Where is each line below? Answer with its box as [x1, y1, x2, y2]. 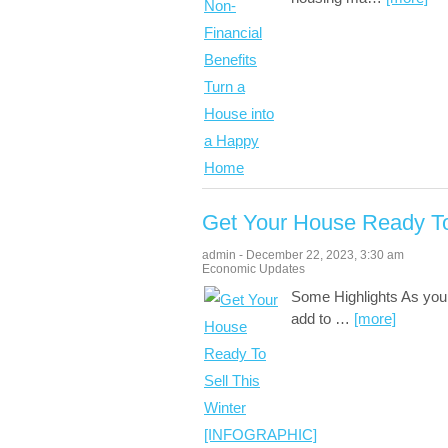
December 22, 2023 [246, 248, 354, 262]
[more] [354, 310, 396, 327]
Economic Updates [202, 262, 305, 276]
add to [291, 310, 335, 327]
